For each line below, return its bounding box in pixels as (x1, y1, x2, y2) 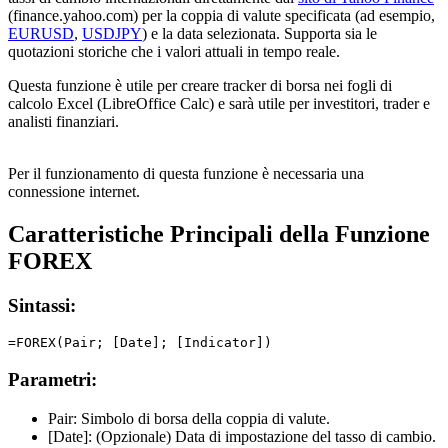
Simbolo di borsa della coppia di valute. (77, 409, 330, 427)
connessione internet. (8, 182, 140, 200)
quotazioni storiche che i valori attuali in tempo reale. (8, 42, 340, 60)
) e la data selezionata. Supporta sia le (142, 24, 377, 42)
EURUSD (8, 24, 74, 42)
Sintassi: (8, 294, 76, 316)
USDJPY (82, 24, 142, 42)
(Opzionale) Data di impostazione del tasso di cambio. (92, 427, 436, 445)
